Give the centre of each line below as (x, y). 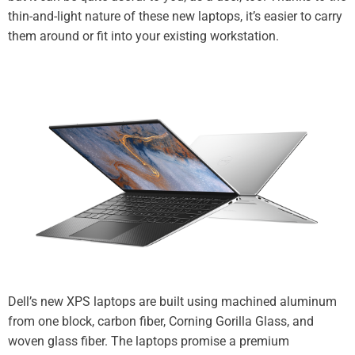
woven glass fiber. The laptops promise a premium (149, 341)
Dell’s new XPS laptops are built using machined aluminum (172, 301)
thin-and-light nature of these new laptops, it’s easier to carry (175, 17)
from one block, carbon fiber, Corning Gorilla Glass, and (161, 321)
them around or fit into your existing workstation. (143, 36)
